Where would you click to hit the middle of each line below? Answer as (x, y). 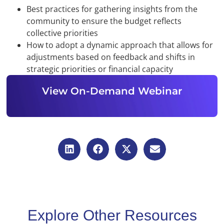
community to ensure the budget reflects (104, 21)
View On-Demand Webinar (112, 91)
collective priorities (63, 33)
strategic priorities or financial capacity (100, 69)
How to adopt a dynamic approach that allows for (120, 45)
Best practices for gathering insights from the (112, 9)
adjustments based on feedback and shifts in (111, 57)
